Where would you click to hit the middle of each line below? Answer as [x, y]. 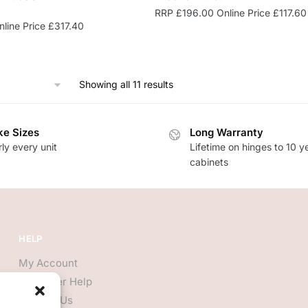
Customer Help [56, 282]
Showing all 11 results [126, 84]
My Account [48, 263]
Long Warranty [227, 132]
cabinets [209, 162]
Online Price [244, 12]
